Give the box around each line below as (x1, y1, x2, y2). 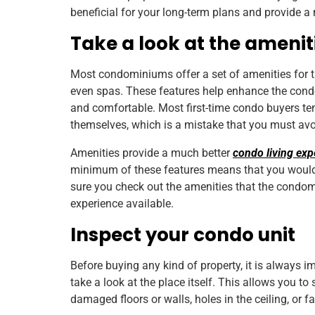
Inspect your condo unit (70, 221, 295, 247)
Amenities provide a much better (70, 146, 233, 160)
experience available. (70, 196, 176, 210)
